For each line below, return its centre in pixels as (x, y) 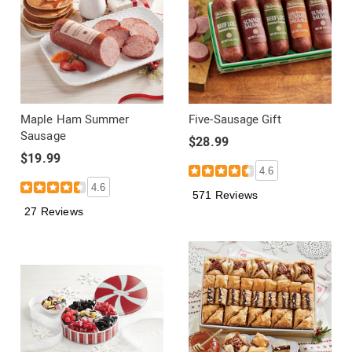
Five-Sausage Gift (235, 119)
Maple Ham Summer (75, 119)
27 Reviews (54, 211)
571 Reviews (225, 194)
